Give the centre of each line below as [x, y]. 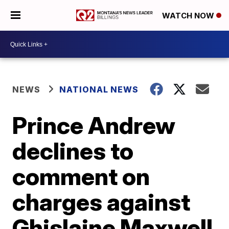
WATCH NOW [189, 16]
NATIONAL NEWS [99, 89]
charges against [101, 202]
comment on [81, 176]
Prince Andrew [94, 125]
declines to [73, 151]
